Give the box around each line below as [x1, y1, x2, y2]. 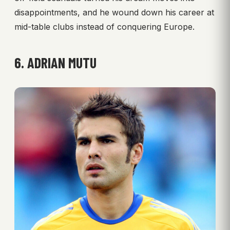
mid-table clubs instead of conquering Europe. [14, 21, 195, 32]
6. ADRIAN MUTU [14, 53, 97, 71]
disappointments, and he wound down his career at [14, 7, 214, 17]
